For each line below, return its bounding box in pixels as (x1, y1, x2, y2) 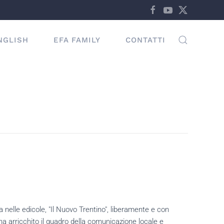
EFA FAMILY (53, 35, 100, 44)
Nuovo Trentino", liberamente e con (55, 205, 169, 214)
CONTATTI (125, 35, 165, 44)
